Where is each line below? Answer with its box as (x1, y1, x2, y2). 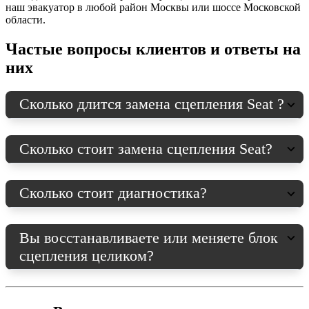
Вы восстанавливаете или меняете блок (19, 228, 279, 246)
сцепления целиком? (19, 246, 154, 264)
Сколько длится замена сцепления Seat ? (19, 95, 285, 113)
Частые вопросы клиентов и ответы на (6, 39, 301, 58)
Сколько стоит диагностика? (19, 184, 208, 202)
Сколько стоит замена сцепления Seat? (19, 139, 273, 157)
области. (6, 13, 46, 26)
